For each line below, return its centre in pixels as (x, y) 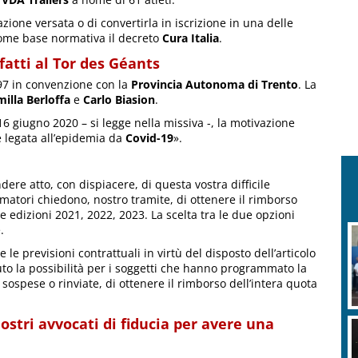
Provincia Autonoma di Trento (215, 85)
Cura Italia (191, 38)
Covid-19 (149, 138)
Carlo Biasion (119, 100)
